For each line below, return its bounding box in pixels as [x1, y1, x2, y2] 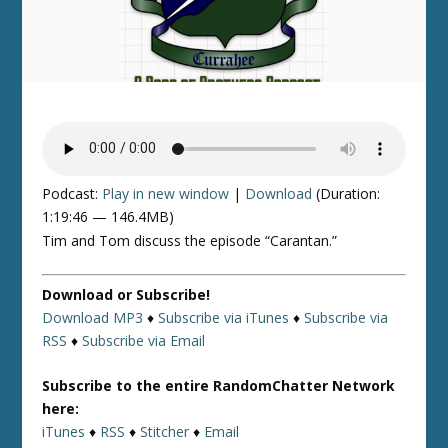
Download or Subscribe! [42, 284, 211, 304]
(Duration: [312, 183, 381, 203]
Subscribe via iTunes [158, 307, 290, 327]
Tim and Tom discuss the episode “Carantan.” [42, 230, 338, 250]
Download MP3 [42, 307, 144, 327]
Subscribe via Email [82, 330, 206, 350]
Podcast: [42, 183, 103, 203]
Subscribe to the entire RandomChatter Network [42, 376, 396, 396]
